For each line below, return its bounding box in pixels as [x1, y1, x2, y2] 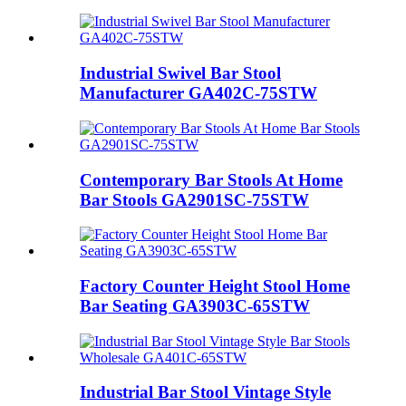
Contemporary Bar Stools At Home [80, 169, 343, 189]
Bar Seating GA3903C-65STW [80, 296, 310, 315]
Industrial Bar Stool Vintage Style [80, 382, 331, 402]
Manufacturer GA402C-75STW [80, 83, 317, 103]
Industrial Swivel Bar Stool [80, 63, 281, 83]
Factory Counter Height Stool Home [80, 276, 350, 295]
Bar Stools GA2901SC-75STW [80, 189, 309, 209]
